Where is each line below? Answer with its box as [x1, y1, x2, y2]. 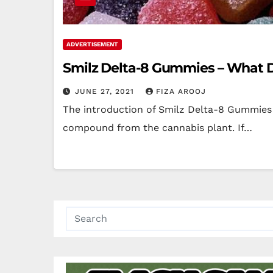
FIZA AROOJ [156, 87, 206, 96]
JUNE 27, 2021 [75, 87, 137, 96]
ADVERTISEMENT [66, 41, 118, 48]
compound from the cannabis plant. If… [63, 122, 252, 133]
